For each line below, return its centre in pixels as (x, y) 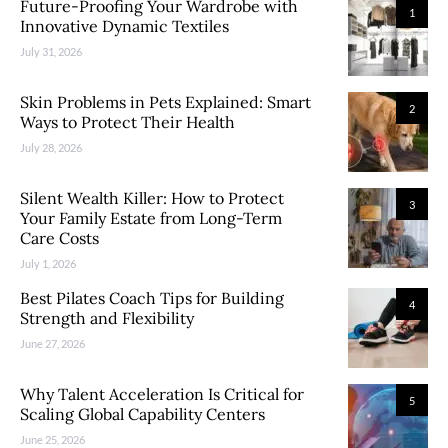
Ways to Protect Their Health (127, 122)
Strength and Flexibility (111, 318)
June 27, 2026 (52, 343)
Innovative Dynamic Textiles (124, 26)
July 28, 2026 (51, 147)
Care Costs (59, 238)
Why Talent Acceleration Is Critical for (162, 394)
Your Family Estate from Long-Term (151, 218)
